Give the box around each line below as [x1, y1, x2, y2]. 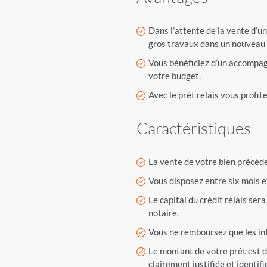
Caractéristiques [136, 118, 252, 138]
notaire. [148, 207, 179, 218]
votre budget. [148, 70, 201, 81]
